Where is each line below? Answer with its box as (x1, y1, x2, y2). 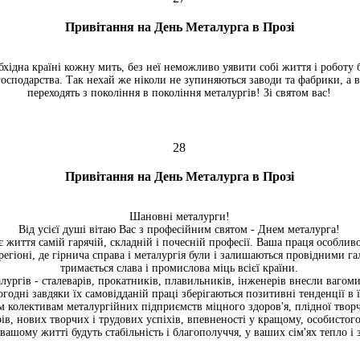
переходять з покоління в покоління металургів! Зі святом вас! (27, 87, 331, 99)
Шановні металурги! (129, 211, 230, 223)
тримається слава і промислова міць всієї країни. (60, 262, 298, 274)
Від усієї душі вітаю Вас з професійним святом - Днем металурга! (18, 223, 340, 235)
